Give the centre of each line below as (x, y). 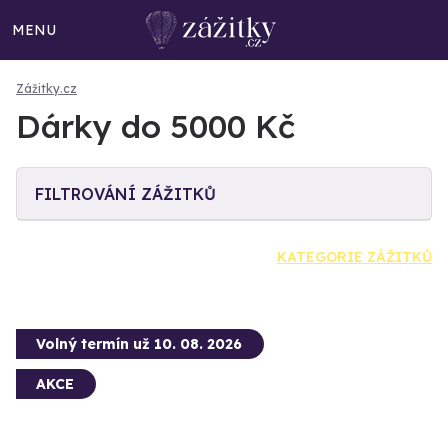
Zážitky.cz (46, 88)
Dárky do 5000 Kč (155, 126)
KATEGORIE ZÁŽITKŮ (354, 257)
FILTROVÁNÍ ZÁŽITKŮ (125, 194)
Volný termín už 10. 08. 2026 (139, 344)
